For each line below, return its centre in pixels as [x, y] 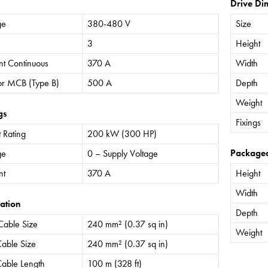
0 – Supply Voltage [122, 153]
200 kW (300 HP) [122, 133]
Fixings [249, 122]
